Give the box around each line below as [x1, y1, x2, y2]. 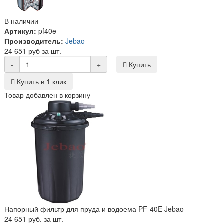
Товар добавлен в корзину [4, 89, 90, 100]
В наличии [4, 15, 38, 26]
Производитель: [4, 35, 63, 46]
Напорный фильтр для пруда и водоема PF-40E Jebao [4, 203, 184, 214]
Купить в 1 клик [15, 76, 66, 86]
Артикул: [4, 25, 36, 36]
